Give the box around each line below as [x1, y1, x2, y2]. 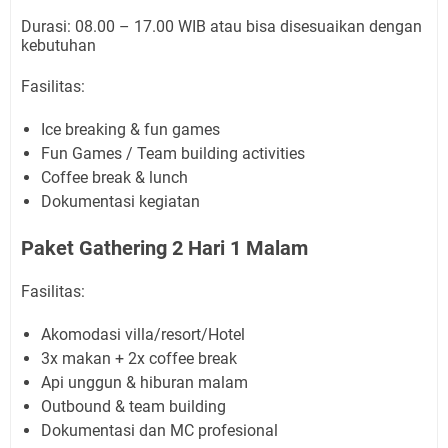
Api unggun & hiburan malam [41, 373, 248, 393]
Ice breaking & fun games [41, 120, 220, 140]
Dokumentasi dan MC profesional [41, 421, 278, 441]
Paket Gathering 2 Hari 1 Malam [21, 236, 308, 261]
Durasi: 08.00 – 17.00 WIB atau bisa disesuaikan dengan [21, 17, 422, 37]
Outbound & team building [41, 397, 226, 417]
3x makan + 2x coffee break [41, 349, 237, 369]
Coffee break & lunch [41, 168, 188, 188]
